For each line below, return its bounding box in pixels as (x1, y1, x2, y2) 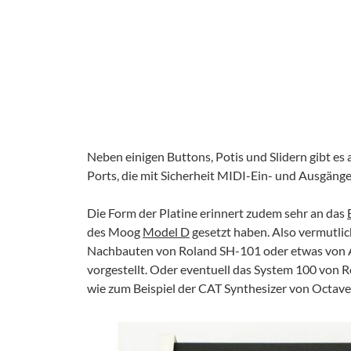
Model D (143, 224, 190, 239)
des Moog (87, 224, 143, 239)
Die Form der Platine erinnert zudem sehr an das (87, 205, 347, 220)
